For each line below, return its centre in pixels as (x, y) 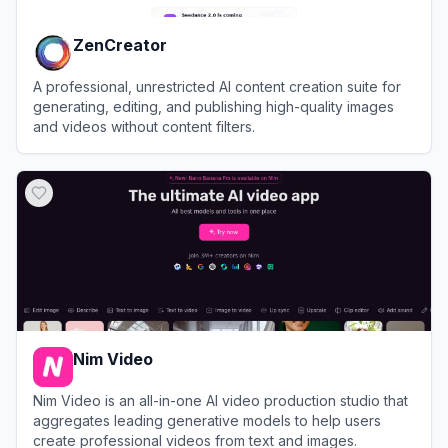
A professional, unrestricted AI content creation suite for (217, 86)
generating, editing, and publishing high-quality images (213, 106)
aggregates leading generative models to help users (207, 420)
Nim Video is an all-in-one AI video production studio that (220, 400)
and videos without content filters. (144, 126)
